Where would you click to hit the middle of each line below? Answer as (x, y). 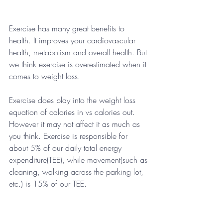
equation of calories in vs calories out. (73, 112)
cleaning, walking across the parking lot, (77, 172)
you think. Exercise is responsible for (69, 136)
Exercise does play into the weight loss (73, 100)
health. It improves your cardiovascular (73, 41)
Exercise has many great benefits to (68, 29)
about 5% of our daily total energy (66, 148)
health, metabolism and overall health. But (79, 53)
